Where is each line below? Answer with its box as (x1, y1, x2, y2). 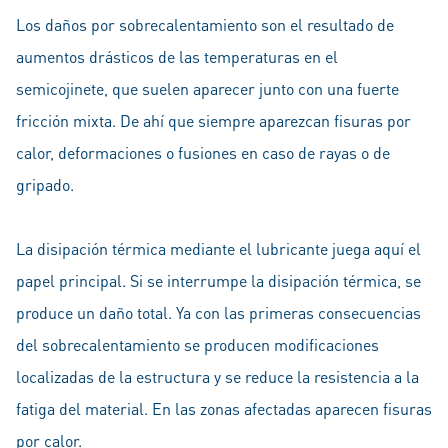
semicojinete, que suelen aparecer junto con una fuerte (16, 78, 399, 99)
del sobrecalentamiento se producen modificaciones (16, 334, 379, 355)
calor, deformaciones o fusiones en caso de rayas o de (16, 142, 390, 163)
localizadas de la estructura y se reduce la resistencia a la (16, 366, 419, 387)
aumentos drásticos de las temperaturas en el (16, 46, 338, 67)
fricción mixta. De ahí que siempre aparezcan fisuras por (16, 110, 411, 131)
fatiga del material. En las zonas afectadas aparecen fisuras (16, 398, 432, 419)
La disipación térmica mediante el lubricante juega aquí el (16, 238, 421, 259)
